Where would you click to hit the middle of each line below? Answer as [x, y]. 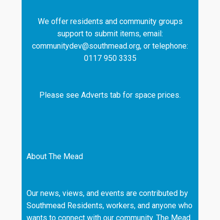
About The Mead [55, 156]
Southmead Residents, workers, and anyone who [110, 205]
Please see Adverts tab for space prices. [110, 95]
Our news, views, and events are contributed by [107, 193]
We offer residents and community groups [110, 21]
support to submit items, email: [110, 33]
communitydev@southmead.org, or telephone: [110, 46]
